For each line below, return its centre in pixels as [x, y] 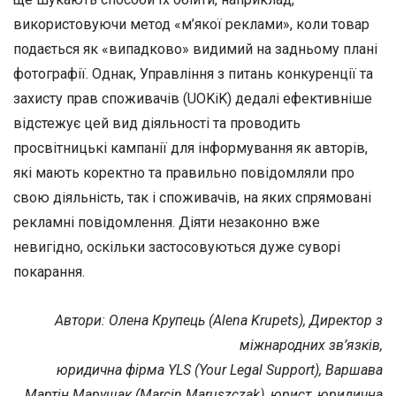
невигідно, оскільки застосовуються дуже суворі [177, 247]
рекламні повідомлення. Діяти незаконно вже [167, 222]
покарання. [49, 271]
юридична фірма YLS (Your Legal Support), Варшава [220, 369]
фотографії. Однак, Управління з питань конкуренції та [193, 73]
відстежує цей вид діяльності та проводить [157, 123]
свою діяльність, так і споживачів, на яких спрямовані [192, 197]
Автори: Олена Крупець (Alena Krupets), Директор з [219, 320]
